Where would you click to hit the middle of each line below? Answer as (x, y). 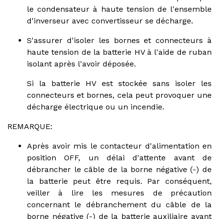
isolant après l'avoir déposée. (81, 64)
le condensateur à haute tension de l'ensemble (119, 9)
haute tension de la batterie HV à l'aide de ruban (119, 52)
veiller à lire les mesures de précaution (119, 193)
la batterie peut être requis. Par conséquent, (119, 181)
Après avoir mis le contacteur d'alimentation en (119, 146)
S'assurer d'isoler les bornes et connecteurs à (119, 40)
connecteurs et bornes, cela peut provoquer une (119, 95)
